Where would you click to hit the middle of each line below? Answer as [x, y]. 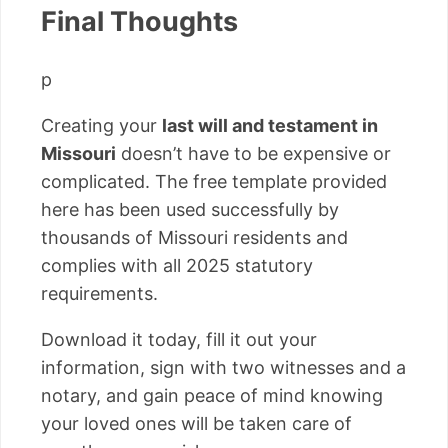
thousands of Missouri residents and [194, 237]
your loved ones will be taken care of [196, 423]
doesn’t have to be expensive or [253, 153]
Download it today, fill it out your [179, 339]
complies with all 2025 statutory [177, 265]
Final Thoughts [139, 22]
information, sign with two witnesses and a [223, 367]
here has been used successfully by [190, 209]
